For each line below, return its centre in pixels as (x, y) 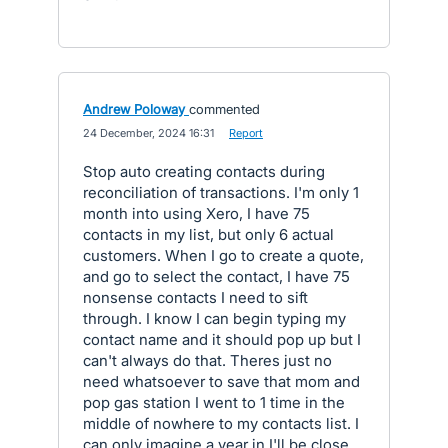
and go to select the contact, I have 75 (216, 276)
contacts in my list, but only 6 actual (208, 234)
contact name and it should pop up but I (222, 339)
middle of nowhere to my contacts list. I (221, 423)
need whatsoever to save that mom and (221, 381)
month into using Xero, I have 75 (196, 213)
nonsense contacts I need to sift (195, 297)
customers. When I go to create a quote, (223, 255)
